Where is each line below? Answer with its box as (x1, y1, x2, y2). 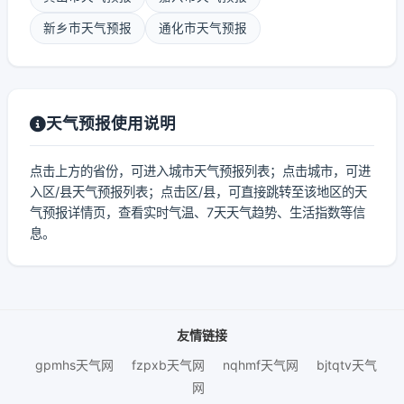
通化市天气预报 (159, 21, 247, 35)
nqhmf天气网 (222, 357, 298, 372)
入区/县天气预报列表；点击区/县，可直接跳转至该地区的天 (30, 184, 367, 199)
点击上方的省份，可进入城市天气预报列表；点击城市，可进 (30, 163, 371, 179)
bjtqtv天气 (316, 357, 377, 372)
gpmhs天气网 (34, 357, 114, 372)
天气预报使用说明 (46, 114, 176, 133)
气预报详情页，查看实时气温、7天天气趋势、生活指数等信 (30, 205, 365, 220)
